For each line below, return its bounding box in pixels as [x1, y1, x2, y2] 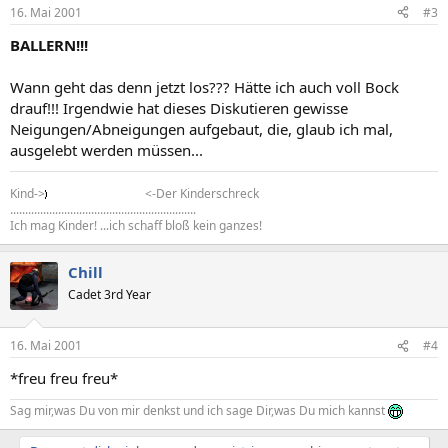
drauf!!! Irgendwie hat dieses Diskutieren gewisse [10, 97, 348, 118]
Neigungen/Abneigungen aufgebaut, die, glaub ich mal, [10, 118, 393, 139]
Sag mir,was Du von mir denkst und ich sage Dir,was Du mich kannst [10, 402, 388, 419]
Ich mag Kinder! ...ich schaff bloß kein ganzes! [10, 216, 262, 234]
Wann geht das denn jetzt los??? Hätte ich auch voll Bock [10, 76, 399, 97]
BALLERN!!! [10, 34, 88, 55]
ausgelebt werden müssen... [10, 139, 203, 160]
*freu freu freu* [10, 368, 118, 388]
